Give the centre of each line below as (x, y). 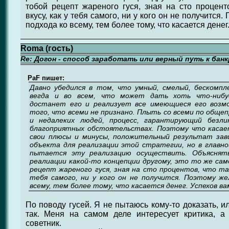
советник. (43, 223)
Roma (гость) (47, 48)
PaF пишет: (45, 78)
